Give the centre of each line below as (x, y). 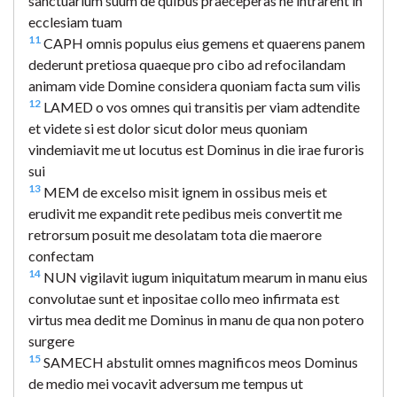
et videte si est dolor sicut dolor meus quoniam (168, 128)
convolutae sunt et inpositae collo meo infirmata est (184, 298)
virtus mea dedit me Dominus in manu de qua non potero (196, 319)
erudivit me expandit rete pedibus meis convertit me (185, 213)
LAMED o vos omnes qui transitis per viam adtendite (200, 106)
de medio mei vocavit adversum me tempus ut (166, 383)
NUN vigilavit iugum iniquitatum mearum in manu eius (204, 276)
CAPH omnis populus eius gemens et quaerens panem (203, 43)
